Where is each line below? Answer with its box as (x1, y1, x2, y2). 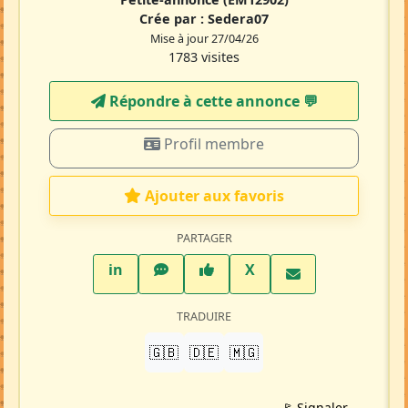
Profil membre (160, 134, 264, 155)
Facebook (212, 259, 282, 280)
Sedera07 (208, 10, 269, 28)
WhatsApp (167, 259, 242, 280)
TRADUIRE (177, 309, 231, 325)
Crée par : (139, 10, 208, 28)
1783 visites (168, 48, 240, 66)
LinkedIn (121, 259, 187, 280)
